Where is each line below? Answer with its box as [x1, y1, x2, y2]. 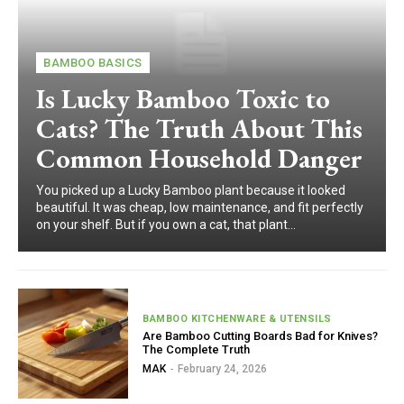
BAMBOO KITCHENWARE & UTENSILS [142, 313, 332, 326]
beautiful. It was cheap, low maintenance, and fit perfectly [36, 199, 363, 215]
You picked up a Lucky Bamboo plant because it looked [36, 182, 345, 197]
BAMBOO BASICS [43, 55, 142, 69]
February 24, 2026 [178, 363, 268, 376]
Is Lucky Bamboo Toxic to [36, 80, 330, 116]
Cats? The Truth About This [36, 110, 363, 146]
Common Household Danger [36, 140, 363, 176]
